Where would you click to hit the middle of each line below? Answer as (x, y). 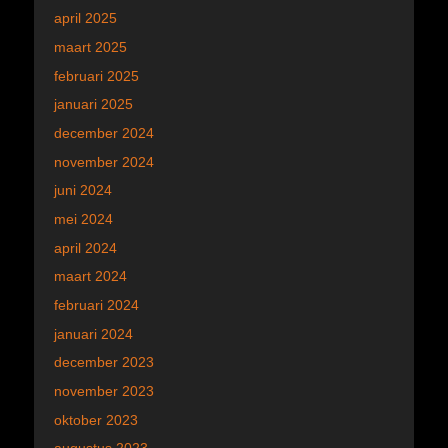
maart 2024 (90, 276)
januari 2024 (93, 333)
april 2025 (85, 18)
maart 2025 (90, 46)
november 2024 (104, 161)
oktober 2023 (96, 419)
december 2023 (104, 362)
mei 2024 (83, 218)
